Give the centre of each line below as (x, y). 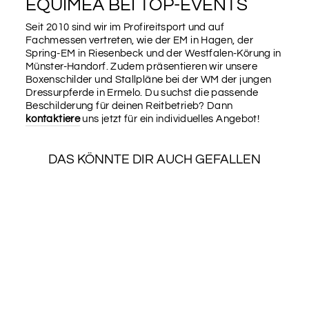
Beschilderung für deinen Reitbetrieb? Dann (129, 106)
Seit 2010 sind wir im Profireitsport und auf (125, 28)
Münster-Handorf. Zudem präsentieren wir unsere (141, 67)
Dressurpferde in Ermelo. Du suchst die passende (142, 93)
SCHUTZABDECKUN (66, 280)
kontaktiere (53, 119)
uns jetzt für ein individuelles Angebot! (171, 119)
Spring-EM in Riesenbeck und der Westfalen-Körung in (153, 54)
